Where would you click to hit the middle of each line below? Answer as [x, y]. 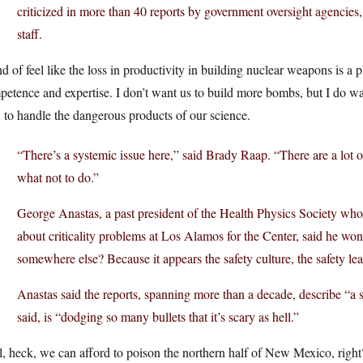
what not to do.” [58, 177]
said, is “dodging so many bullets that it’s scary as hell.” [158, 316]
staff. [30, 34]
